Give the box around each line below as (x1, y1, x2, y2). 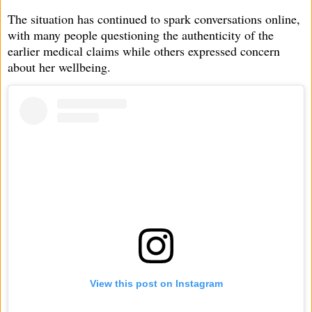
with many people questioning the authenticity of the (8, 26, 274, 43)
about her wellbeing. (8, 58, 111, 75)
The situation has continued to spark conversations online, (8, 10, 300, 27)
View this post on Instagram (89, 278, 223, 290)
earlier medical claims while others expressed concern (8, 42, 280, 59)
